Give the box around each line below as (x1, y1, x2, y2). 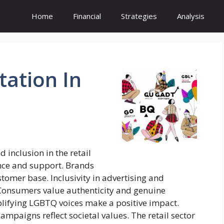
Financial (73, 11, 101, 21)
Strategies (121, 11, 157, 21)
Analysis (177, 11, 204, 21)
